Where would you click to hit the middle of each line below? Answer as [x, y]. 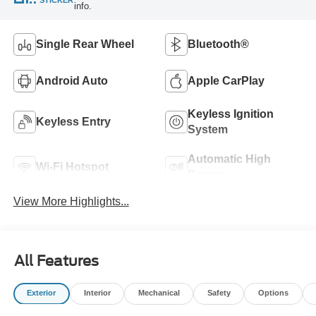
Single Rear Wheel [85, 44]
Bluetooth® [218, 44]
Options [273, 293]
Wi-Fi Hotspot [72, 166]
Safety [219, 293]
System [208, 129]
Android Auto [72, 80]
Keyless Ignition [231, 114]
